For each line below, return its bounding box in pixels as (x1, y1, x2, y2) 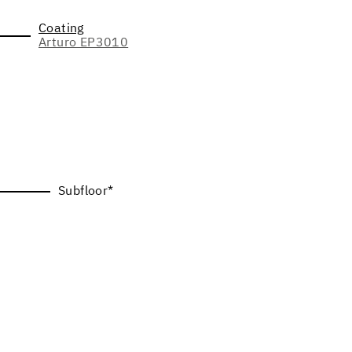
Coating (38, 23, 84, 35)
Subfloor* (58, 185, 114, 197)
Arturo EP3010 (38, 37, 129, 49)
